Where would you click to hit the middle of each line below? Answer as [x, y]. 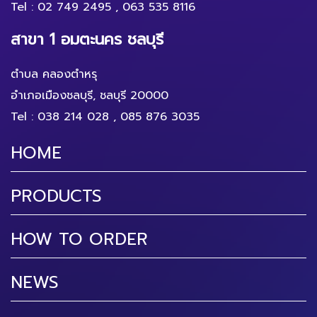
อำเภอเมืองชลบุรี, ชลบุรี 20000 [90, 96]
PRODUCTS [56, 196]
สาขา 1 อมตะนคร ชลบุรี [87, 39]
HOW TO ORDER [79, 239]
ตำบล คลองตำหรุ [54, 74]
